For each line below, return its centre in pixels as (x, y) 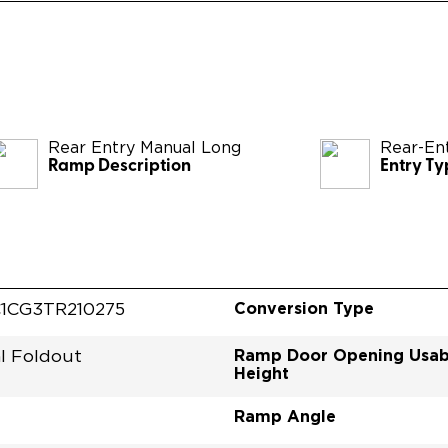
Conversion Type (304, 307)
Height (261, 372)
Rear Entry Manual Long (145, 147)
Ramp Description (120, 166)
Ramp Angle (285, 415)
